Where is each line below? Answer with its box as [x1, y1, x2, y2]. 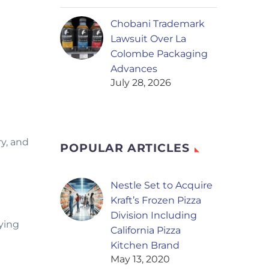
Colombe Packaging [110, 48, 208, 60]
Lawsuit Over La [110, 33, 186, 45]
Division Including [110, 210, 197, 222]
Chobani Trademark [110, 18, 205, 30]
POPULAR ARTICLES [60, 141, 190, 156]
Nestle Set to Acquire [110, 180, 213, 192]
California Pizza [110, 225, 181, 237]
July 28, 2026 [110, 77, 171, 89]
